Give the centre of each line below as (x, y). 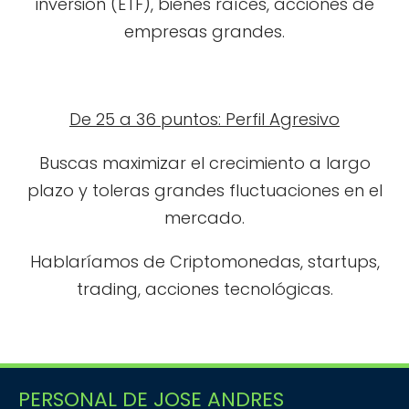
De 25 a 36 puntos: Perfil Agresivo (204, 119)
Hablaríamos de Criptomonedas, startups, (204, 262)
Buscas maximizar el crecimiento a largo (204, 163)
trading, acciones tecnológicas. (204, 289)
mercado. (204, 218)
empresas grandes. (204, 31)
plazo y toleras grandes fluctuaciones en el (204, 190)
